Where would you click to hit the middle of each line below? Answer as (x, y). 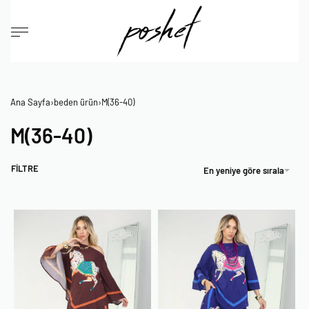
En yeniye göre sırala (244, 170)
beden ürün (76, 102)
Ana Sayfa (30, 102)
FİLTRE (25, 169)
